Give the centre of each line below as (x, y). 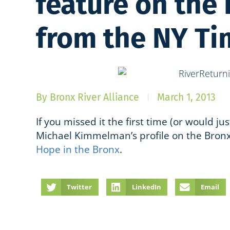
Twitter (80, 187)
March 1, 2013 (187, 97)
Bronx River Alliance (93, 97)
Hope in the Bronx (78, 149)
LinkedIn (146, 187)
